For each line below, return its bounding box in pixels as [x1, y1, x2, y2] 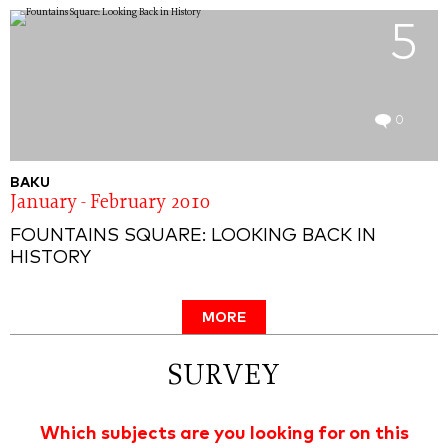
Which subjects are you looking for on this [39, 425, 409, 443]
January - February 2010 [10, 194, 210, 213]
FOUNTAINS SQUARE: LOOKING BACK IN [10, 227, 376, 245]
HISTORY [10, 249, 91, 267]
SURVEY [168, 363, 280, 391]
